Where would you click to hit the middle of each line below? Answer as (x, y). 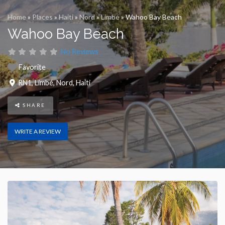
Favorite (32, 67)
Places (42, 17)
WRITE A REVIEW (38, 132)
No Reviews (80, 52)
